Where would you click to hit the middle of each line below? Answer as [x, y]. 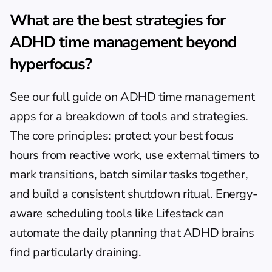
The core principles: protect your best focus [122, 135]
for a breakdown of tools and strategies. [142, 116]
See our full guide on [65, 97]
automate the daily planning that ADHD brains [132, 233]
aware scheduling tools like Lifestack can [117, 213]
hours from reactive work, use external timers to [134, 155]
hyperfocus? [51, 64]
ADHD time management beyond [123, 42]
